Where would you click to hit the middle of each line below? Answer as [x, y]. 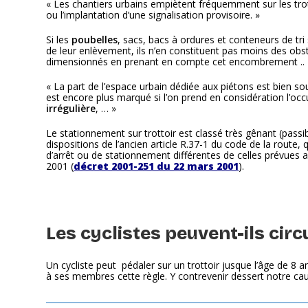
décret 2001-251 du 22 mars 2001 [156, 166]
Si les [58, 40]
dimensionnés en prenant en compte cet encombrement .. [176, 62]
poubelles [93, 40]
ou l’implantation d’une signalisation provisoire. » [153, 15]
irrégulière [71, 108]
